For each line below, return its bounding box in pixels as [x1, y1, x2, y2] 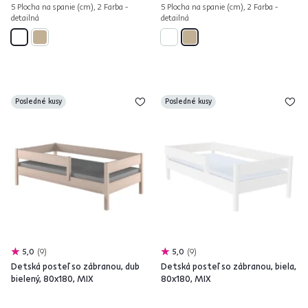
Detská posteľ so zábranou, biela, [161, 261, 296, 272]
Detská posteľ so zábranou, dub [11, 261, 140, 272]
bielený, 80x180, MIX [11, 273, 93, 284]
